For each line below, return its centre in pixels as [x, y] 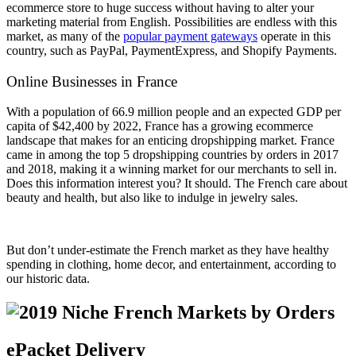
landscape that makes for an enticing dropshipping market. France [170, 141]
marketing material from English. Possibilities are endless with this [172, 21]
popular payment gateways [190, 36]
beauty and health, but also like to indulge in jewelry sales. [152, 198]
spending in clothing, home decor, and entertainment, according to [171, 265]
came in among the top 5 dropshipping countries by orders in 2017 [172, 155]
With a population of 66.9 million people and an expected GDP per [174, 112]
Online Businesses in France [92, 81]
